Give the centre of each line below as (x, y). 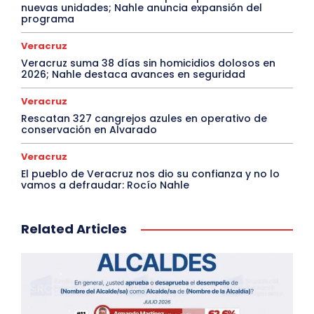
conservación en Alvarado (89, 130)
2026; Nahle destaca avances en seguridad (133, 75)
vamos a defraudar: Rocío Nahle (105, 185)
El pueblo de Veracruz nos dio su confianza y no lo (150, 174)
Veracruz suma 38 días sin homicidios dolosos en (148, 63)
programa (48, 19)
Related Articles (74, 229)
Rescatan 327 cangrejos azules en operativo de (144, 119)
